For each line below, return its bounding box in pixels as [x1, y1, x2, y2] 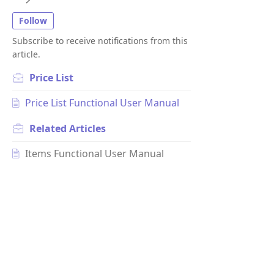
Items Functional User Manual [24, 146, 164, 160]
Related [29, 121, 69, 135]
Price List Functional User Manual [24, 95, 179, 109]
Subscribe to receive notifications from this [12, 34, 188, 46]
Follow [19, 15, 47, 27]
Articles [69, 121, 106, 135]
